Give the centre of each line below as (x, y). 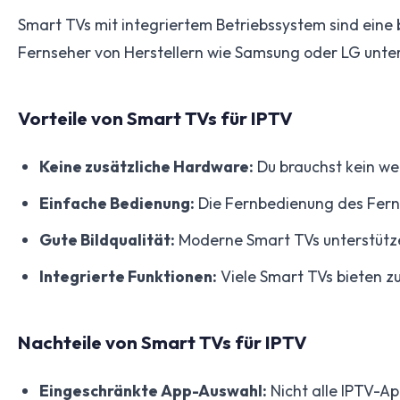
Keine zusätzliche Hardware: (146, 166)
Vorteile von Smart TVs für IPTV (155, 117)
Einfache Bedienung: (117, 203)
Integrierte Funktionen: (128, 276)
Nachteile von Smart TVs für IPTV (162, 342)
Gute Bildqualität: (107, 239)
